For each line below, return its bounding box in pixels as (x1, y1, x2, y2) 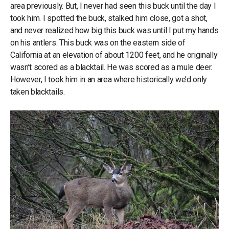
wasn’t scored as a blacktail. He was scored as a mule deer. (10, 62, 213, 72)
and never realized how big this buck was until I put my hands (10, 25, 219, 35)
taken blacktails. (10, 86, 65, 97)
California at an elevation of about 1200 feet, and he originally (10, 50, 218, 60)
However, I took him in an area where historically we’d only (10, 74, 208, 84)
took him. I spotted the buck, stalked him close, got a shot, (10, 13, 208, 23)
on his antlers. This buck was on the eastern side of (10, 37, 186, 48)
